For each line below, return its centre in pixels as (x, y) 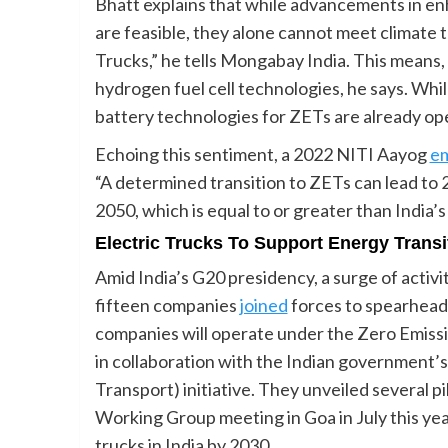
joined (263, 304)
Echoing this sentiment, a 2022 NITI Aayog (262, 153)
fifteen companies (167, 304)
